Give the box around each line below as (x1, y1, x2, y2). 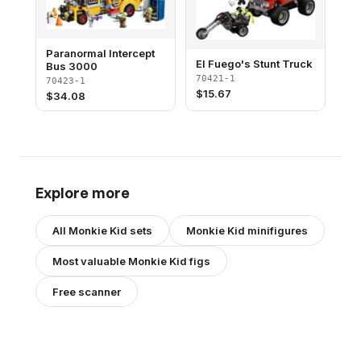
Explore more (35, 184, 130, 202)
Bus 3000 (46, 60, 98, 73)
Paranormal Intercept (46, 47, 155, 60)
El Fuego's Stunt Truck (196, 56, 313, 70)
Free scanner (52, 285, 121, 299)
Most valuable (52, 255, 128, 268)
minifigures (245, 224, 308, 238)
